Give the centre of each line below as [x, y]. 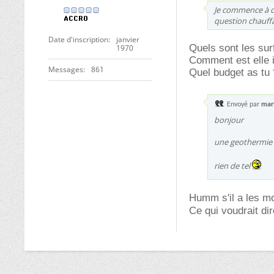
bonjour [229, 120]
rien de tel [233, 166]
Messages [66, 69]
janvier [128, 39]
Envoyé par [243, 105]
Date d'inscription [78, 39]
